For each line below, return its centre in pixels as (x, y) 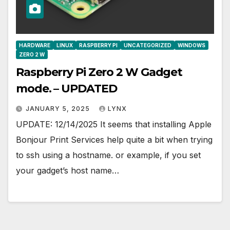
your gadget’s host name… (68, 171)
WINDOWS (191, 45)
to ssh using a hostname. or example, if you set (108, 155)
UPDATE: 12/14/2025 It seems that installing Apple (114, 124)
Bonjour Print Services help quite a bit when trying (114, 140)
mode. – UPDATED (66, 89)
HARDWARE (35, 45)
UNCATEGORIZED (148, 45)
